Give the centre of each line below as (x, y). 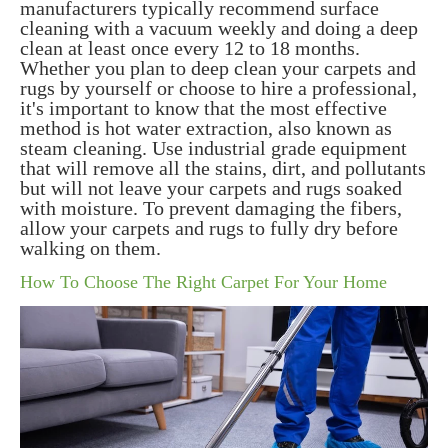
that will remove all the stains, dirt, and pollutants (223, 168)
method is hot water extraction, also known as (206, 128)
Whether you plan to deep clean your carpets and (218, 68)
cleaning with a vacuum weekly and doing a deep (219, 28)
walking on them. (93, 248)
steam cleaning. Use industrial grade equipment (213, 148)
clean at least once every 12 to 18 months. (190, 48)
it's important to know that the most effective (203, 108)
